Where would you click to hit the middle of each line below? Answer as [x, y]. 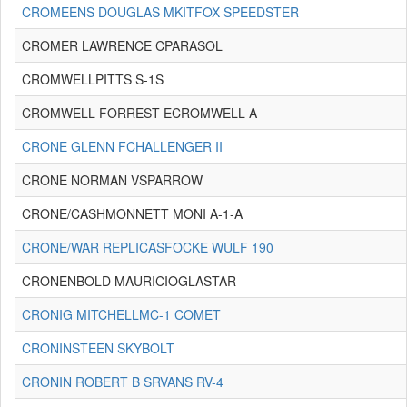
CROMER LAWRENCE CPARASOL [122, 45]
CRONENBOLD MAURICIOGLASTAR [129, 281]
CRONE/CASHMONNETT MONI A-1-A [132, 213]
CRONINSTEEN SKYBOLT [98, 348]
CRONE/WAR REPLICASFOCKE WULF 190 [148, 247]
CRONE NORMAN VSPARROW [112, 180]
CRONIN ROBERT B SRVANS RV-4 [123, 382]
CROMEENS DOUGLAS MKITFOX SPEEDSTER [160, 12]
